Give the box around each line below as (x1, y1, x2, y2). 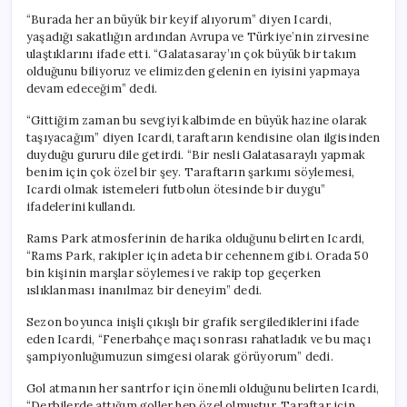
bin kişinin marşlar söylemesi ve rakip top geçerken (26, 264, 322, 281)
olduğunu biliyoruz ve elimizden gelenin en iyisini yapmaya (26, 63, 361, 79)
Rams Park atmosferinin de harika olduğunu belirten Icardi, (26, 230, 365, 246)
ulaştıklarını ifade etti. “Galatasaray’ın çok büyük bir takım (26, 45, 357, 62)
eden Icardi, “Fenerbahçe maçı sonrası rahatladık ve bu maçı (26, 331, 371, 347)
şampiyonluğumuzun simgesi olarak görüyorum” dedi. (26, 348, 333, 364)
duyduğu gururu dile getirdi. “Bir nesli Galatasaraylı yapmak (26, 146, 366, 163)
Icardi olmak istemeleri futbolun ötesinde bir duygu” (26, 181, 326, 197)
